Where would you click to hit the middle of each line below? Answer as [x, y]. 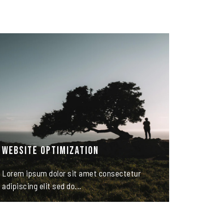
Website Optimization [50, 151]
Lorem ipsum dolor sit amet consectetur [71, 173]
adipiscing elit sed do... [42, 186]
